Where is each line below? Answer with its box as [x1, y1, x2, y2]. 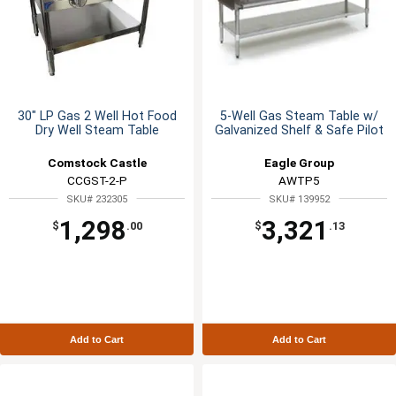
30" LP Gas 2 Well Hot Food [17, 109, 177, 125]
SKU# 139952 [269, 194, 330, 206]
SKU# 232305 [66, 194, 127, 206]
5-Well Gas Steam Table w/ [220, 109, 378, 125]
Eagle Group [264, 156, 334, 171]
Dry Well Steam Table [34, 123, 159, 139]
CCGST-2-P [66, 173, 127, 188]
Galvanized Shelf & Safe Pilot [215, 123, 384, 139]
